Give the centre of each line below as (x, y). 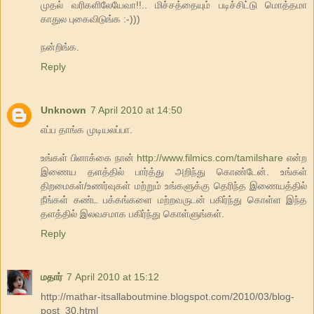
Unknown (63, 110)
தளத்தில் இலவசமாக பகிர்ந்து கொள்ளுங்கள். (132, 214)
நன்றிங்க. (60, 47)
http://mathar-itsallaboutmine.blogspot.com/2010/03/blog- (168, 297)
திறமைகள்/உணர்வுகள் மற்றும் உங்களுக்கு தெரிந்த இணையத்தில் (174, 186)
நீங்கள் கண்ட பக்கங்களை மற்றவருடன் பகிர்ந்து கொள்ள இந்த (174, 200)
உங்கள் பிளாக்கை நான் (89, 158)
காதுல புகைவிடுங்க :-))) (90, 19)
